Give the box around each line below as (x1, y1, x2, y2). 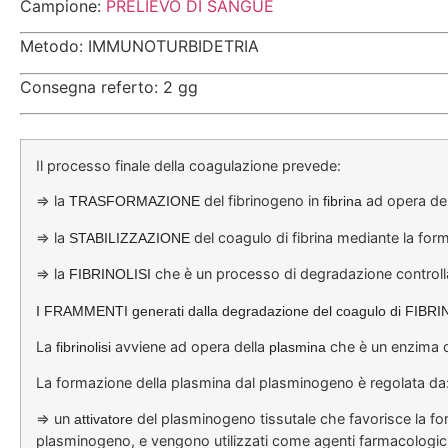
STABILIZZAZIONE (69, 229, 190, 246)
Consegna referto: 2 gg (20, 76, 198, 97)
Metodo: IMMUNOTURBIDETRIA (20, 36, 259, 57)
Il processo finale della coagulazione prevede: (36, 156, 341, 174)
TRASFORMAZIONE (69, 193, 200, 210)
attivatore (74, 410, 133, 427)
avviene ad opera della (111, 337, 269, 355)
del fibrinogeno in (200, 192, 323, 210)
